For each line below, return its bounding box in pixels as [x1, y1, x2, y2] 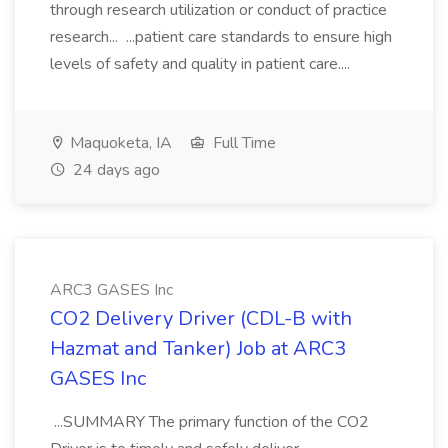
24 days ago [69, 159, 160, 181]
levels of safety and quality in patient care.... [50, 53, 354, 75]
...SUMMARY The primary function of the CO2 [50, 411, 369, 433]
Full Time [209, 132, 276, 154]
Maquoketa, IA [66, 132, 172, 154]
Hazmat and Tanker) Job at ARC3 [50, 335, 346, 362]
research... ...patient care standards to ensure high [50, 26, 392, 48]
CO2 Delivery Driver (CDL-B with [50, 305, 352, 332]
